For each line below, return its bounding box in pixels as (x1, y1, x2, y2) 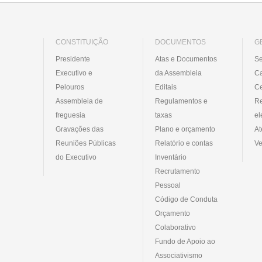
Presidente (56, 54, 90, 63)
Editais (155, 82, 177, 91)
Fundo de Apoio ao (155, 237, 215, 246)
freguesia (56, 111, 85, 119)
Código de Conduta (155, 195, 218, 204)
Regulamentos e (155, 96, 208, 105)
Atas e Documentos (155, 54, 217, 63)
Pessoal (155, 181, 181, 189)
